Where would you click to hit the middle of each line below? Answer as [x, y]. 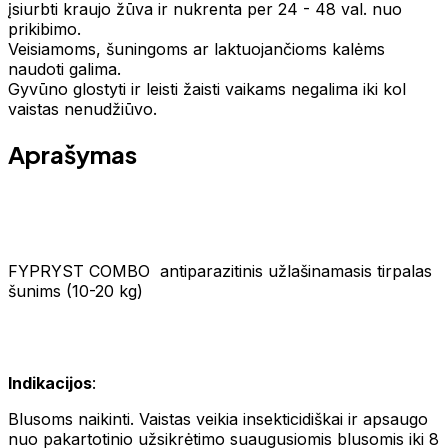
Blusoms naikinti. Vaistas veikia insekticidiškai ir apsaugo [218, 418]
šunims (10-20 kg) [75, 290]
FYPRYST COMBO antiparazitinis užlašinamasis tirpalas [220, 270]
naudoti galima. [64, 68]
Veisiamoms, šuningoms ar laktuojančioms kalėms [196, 48]
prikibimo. [44, 28]
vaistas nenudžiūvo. [82, 108]
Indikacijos [50, 382]
